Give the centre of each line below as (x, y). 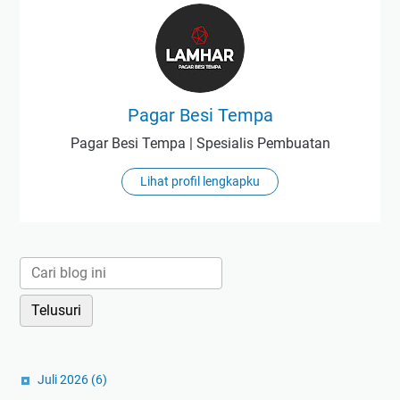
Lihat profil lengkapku (200, 182)
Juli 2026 (64, 380)
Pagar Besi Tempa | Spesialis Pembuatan (200, 144)
